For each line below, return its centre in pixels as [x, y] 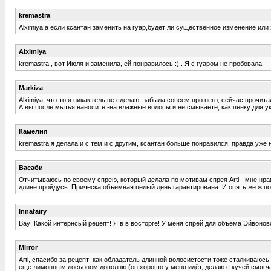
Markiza [31, 87]
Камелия [33, 131]
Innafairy [33, 211]
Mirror [28, 247]
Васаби [31, 167]
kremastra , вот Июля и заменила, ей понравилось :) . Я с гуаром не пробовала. [141, 63]
